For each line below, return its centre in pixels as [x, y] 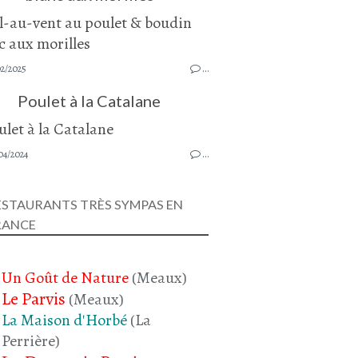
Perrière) [31, 340]
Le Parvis [34, 298]
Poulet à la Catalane [89, 101]
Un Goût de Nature [65, 277]
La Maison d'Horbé [64, 320]
